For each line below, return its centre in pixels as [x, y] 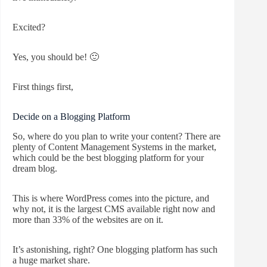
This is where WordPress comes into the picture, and [111, 198]
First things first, [43, 86]
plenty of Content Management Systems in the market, [114, 147]
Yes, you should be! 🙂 [56, 57]
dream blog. [35, 168]
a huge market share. [51, 260]
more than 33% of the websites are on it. [88, 219]
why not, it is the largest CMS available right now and [114, 209]
